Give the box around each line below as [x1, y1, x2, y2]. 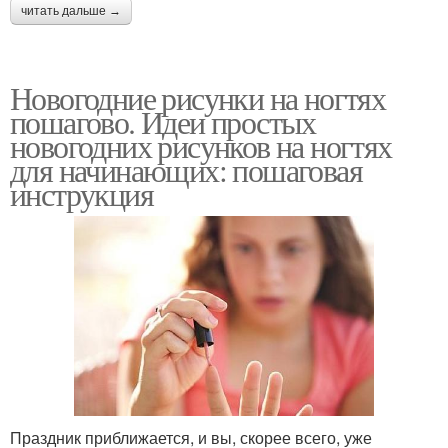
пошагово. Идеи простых [10, 100, 316, 144]
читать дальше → [21, 4, 121, 19]
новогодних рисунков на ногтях [10, 124, 392, 168]
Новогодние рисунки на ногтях [10, 76, 386, 120]
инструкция [10, 172, 153, 216]
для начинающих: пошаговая [10, 148, 362, 192]
